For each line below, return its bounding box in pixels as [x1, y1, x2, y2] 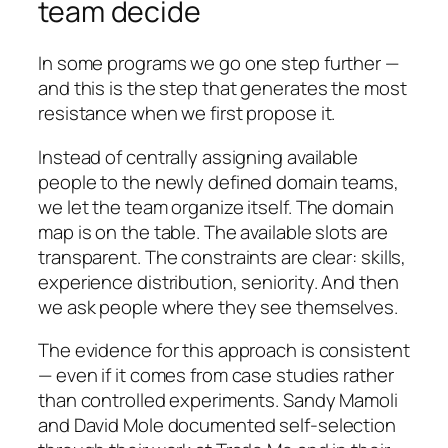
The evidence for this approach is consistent [38, 337, 410, 364]
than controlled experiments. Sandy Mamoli [38, 387, 398, 414]
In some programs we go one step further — [38, 50, 399, 77]
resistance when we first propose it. [38, 100, 336, 127]
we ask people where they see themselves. [38, 293, 398, 320]
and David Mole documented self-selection [38, 412, 396, 439]
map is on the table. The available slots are [38, 218, 388, 245]
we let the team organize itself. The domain [38, 193, 394, 220]
